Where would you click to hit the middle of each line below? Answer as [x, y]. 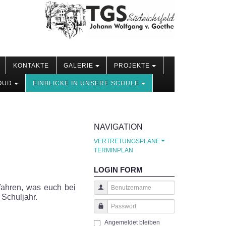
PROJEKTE [132, 66]
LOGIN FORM [118, 170]
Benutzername [117, 197]
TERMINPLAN [114, 151]
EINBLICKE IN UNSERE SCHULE [86, 83]
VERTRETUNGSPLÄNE [127, 142]
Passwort [109, 216]
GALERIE [78, 66]
